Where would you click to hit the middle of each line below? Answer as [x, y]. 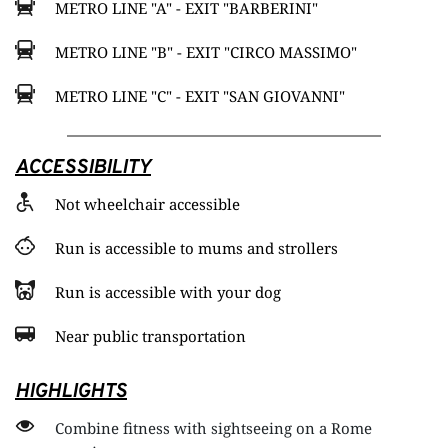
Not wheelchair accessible [147, 204]
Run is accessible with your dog [168, 292]
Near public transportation [150, 336]
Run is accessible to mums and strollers [196, 248]
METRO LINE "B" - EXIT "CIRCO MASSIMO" [206, 52]
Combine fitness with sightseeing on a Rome [213, 428]
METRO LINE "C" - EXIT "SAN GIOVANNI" [200, 96]
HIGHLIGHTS [71, 392]
